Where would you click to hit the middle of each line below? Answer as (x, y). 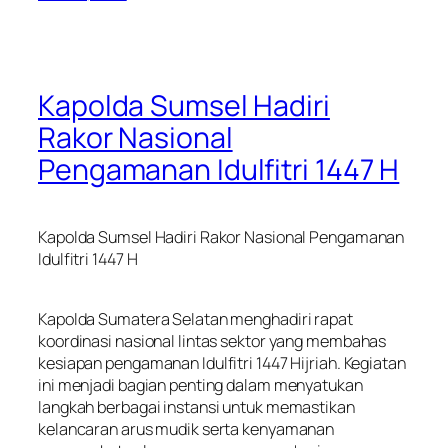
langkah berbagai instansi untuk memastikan (196, 406)
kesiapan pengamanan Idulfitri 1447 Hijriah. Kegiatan (222, 362)
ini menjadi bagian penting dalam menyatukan (200, 384)
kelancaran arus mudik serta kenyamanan (186, 428)
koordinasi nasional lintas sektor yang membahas (212, 340)
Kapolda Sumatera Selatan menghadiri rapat (195, 318)
